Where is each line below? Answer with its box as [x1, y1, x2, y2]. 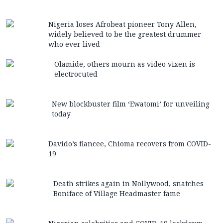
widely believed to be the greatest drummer [48, 29, 201, 39]
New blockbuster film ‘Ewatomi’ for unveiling [52, 99, 210, 109]
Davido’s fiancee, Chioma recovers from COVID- [48, 139, 211, 149]
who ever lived [48, 39, 100, 49]
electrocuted [54, 69, 98, 79]
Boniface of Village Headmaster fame [53, 189, 180, 199]
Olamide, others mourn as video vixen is [54, 59, 195, 69]
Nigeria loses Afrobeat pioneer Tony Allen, [48, 19, 197, 29]
